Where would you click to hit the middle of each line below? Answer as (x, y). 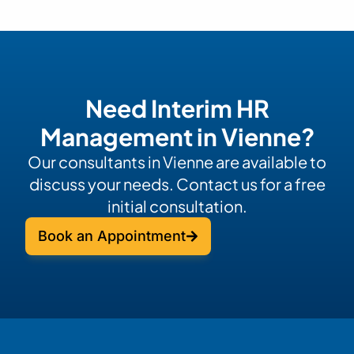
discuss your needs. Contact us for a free (177, 183)
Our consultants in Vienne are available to (177, 161)
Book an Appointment (112, 235)
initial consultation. (177, 205)
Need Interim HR (177, 108)
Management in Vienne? (177, 136)
